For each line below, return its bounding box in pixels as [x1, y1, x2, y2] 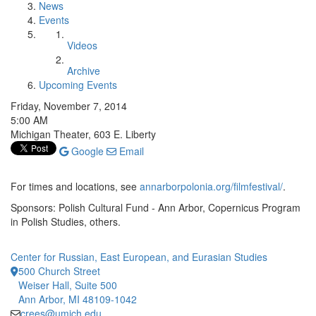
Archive [67, 63, 100, 78]
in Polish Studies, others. [11, 214, 121, 229]
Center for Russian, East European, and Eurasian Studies [11, 250, 267, 264]
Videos [67, 38, 97, 52]
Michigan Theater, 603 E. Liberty [11, 127, 156, 141]
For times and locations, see [11, 179, 140, 193]
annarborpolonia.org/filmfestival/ [140, 179, 283, 193]
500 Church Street [18, 264, 100, 278]
